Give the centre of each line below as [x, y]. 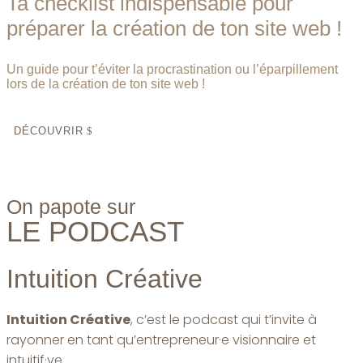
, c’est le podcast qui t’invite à [224, 319]
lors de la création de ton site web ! [106, 84]
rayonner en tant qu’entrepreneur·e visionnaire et [161, 340]
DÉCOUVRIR [49, 131]
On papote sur [71, 207]
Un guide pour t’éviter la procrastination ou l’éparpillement [172, 70]
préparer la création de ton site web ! [174, 29]
